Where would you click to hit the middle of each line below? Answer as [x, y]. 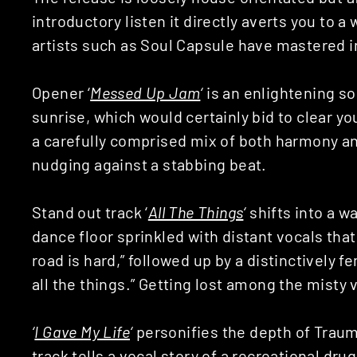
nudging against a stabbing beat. [149, 164]
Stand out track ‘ [90, 212]
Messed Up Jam [145, 92]
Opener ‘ [61, 92]
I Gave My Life [82, 331]
